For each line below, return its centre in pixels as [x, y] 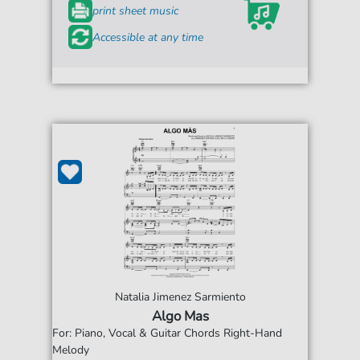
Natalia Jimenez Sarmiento [180, 297]
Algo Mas [180, 317]
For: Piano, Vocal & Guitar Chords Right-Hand [168, 333]
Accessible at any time [148, 37]
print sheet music [136, 10]
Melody [71, 350]
